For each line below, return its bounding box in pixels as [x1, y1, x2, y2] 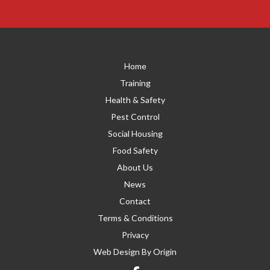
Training [119, 78, 151, 89]
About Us [117, 162, 153, 173]
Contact [119, 196, 151, 207]
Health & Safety [105, 95, 165, 105]
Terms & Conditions [97, 213, 173, 224]
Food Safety [112, 145, 158, 156]
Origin [153, 246, 177, 257]
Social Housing [107, 128, 163, 139]
